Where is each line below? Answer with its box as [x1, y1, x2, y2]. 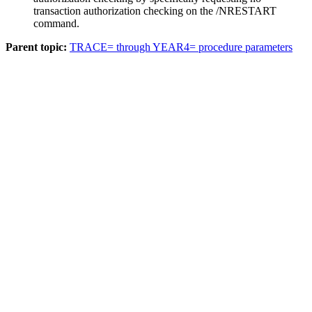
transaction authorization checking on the [33, 4, 216, 17]
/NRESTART [216, 4, 276, 17]
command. [33, 17, 79, 29]
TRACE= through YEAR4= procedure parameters [70, 40, 292, 53]
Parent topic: [6, 40, 67, 53]
